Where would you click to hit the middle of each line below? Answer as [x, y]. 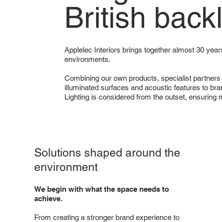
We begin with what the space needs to [101, 189]
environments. [88, 59]
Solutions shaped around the [107, 153]
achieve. [48, 198]
